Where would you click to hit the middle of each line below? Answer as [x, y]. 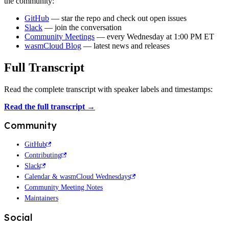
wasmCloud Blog [53, 46]
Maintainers [41, 198]
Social [18, 217]
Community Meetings [60, 37]
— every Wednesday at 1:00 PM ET [154, 37]
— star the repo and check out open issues [118, 18]
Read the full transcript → [50, 107]
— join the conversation [82, 28]
